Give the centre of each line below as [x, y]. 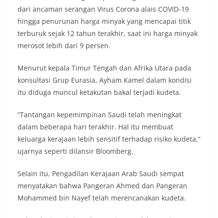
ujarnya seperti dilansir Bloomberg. [75, 151]
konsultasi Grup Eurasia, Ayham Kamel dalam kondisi [105, 80]
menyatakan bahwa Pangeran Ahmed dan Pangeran [102, 186]
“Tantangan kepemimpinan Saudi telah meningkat [100, 115]
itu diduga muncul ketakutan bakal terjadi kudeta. [99, 92]
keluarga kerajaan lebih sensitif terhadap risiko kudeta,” [109, 139]
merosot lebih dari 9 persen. [64, 46]
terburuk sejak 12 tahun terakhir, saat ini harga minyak [108, 34]
